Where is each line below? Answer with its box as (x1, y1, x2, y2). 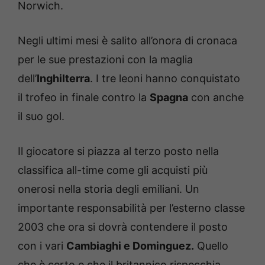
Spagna (150, 91, 188, 104)
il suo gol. (18, 109, 64, 122)
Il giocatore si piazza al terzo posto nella (18, 144, 219, 157)
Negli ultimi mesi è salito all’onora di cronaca (18, 34, 237, 47)
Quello (194, 239, 228, 252)
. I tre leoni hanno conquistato (90, 72, 240, 85)
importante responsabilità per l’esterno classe (18, 201, 245, 214)
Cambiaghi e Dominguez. (66, 239, 194, 252)
